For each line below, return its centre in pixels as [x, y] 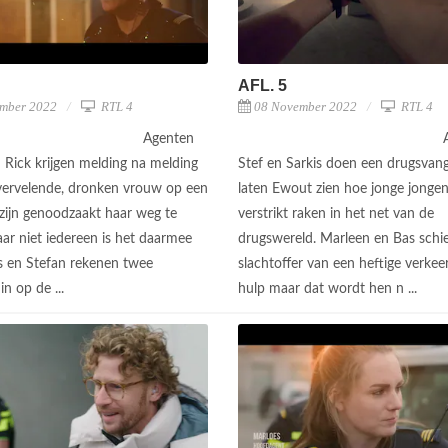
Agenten [168, 139]
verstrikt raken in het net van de [336, 214]
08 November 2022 [305, 107]
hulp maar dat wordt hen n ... [329, 289]
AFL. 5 [262, 86]
